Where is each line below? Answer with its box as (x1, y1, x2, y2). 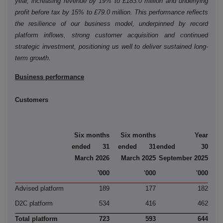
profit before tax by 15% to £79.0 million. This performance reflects (15, 8, 208, 16)
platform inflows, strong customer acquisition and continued (15, 31, 208, 39)
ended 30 (156, 143, 208, 151)
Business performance (15, 73, 84, 81)
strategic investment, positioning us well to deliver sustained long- (15, 43, 208, 51)
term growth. (15, 54, 51, 62)
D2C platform (15, 200, 53, 208)
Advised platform (15, 185, 64, 193)
